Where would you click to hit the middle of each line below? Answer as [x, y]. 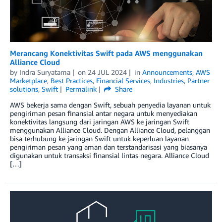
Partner [198, 80]
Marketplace [28, 80]
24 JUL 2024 [107, 72]
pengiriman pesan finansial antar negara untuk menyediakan [104, 113]
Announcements [167, 72]
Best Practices [72, 80]
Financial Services [123, 80]
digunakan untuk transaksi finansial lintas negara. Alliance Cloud [110, 155]
